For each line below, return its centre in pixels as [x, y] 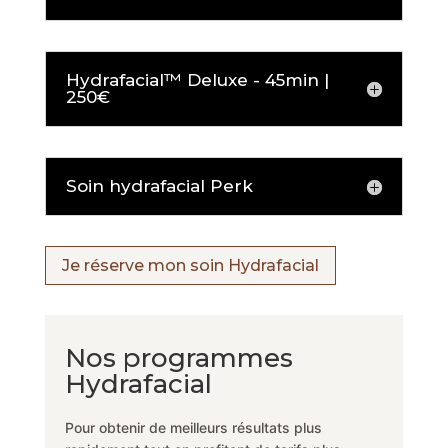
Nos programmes [178, 357]
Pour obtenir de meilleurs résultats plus [193, 427]
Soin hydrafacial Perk [159, 186]
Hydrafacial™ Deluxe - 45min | [197, 80]
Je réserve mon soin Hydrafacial [190, 266]
